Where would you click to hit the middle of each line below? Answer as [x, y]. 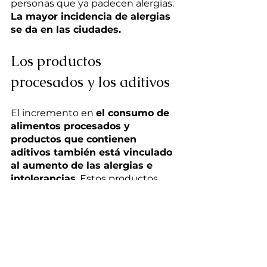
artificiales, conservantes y [74, 205]
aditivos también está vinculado [93, 153]
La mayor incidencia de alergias [92, 17]
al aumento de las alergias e [83, 166]
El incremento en [53, 113]
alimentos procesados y [72, 126]
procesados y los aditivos [90, 82]
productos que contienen [75, 139]
